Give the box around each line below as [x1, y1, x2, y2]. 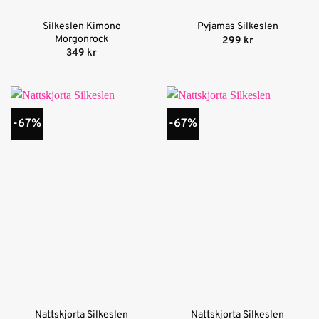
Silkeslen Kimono [42, 20, 121, 33]
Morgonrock [55, 33, 108, 46]
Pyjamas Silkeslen [197, 21, 278, 33]
